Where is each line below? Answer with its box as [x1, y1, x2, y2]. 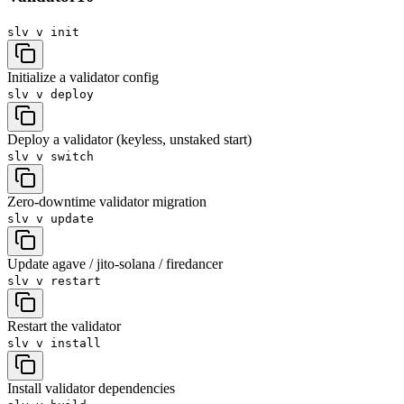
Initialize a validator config [7, 69, 159, 85]
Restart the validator [7, 317, 121, 334]
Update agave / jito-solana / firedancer [7, 255, 223, 271]
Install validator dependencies [7, 380, 175, 396]
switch [50, 149, 94, 163]
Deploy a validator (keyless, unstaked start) [7, 131, 252, 147]
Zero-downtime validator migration [7, 193, 207, 209]
